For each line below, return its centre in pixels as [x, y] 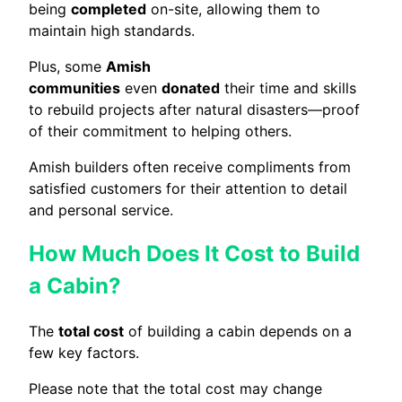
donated [191, 87]
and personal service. [101, 210]
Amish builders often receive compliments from [190, 166]
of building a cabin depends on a [238, 332]
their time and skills [288, 87]
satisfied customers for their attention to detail [188, 188]
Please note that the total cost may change [175, 389]
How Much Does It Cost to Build [194, 254]
